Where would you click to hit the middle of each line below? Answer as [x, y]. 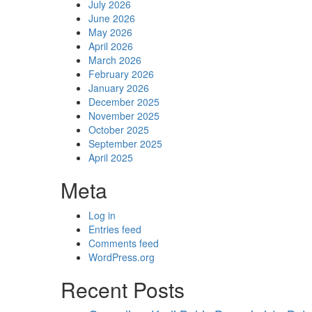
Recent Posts [123, 289]
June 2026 [112, 18]
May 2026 [110, 32]
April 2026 [111, 46]
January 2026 [119, 88]
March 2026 [115, 60]
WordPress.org [122, 257]
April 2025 [111, 157]
